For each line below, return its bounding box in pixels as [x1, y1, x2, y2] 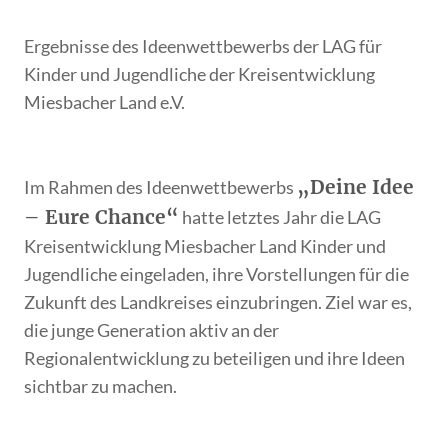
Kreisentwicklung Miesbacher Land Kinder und [24, 235, 387, 258]
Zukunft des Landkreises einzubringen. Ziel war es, [24, 291, 413, 314]
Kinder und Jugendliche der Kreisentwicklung [24, 63, 376, 86]
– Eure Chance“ [24, 205, 180, 230]
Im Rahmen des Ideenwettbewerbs [24, 176, 298, 199]
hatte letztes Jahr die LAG [179, 206, 382, 229]
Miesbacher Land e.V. [24, 91, 186, 114]
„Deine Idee [297, 175, 415, 200]
